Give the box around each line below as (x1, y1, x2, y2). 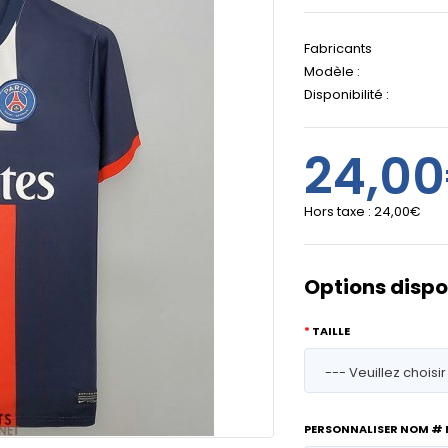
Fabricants (304, 39, 372, 58)
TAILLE (312, 323, 350, 339)
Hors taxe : (304, 202, 374, 221)
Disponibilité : (304, 85, 389, 104)
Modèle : (304, 62, 360, 81)
